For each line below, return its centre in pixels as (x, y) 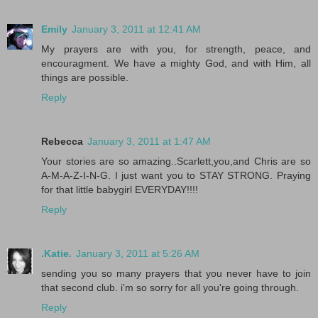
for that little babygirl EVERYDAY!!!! (120, 189)
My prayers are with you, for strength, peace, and (176, 49)
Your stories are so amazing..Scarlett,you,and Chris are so (176, 161)
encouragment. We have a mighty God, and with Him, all (176, 63)
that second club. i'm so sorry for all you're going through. (170, 287)
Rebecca (62, 141)
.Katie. (56, 253)
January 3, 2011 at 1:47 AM (149, 141)
